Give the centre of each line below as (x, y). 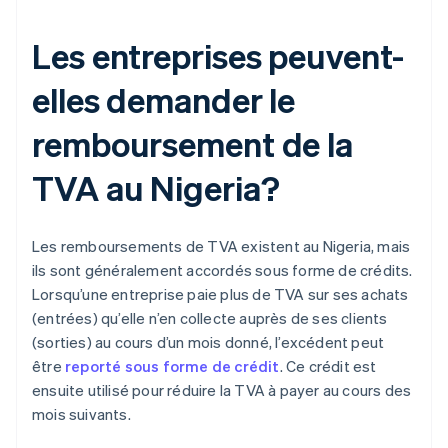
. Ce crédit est (328, 366)
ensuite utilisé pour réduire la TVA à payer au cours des (222, 390)
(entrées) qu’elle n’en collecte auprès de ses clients (210, 318)
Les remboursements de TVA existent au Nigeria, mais (221, 246)
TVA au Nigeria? (156, 188)
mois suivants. (81, 414)
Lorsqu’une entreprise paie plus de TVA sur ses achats (220, 294)
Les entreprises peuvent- (218, 56)
